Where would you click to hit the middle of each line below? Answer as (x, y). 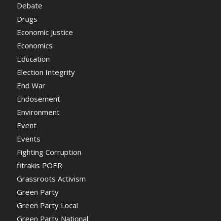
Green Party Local (47, 205)
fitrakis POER (39, 165)
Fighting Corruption (49, 152)
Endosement (38, 98)
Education (33, 58)
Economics (35, 45)
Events (28, 138)
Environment (38, 112)
